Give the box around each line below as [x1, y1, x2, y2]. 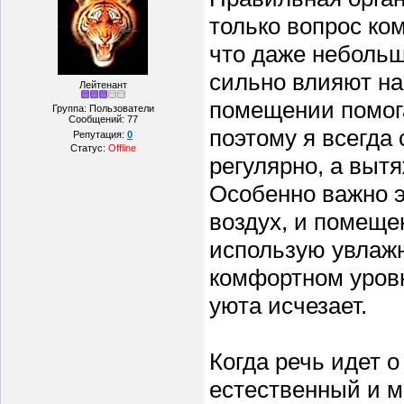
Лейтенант [78, 79, 127, 90]
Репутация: [73, 129, 127, 140]
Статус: [69, 142, 108, 153]
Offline [107, 142, 136, 153]
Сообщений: [68, 114, 127, 124]
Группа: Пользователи [51, 103, 154, 114]
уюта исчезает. [209, 292, 367, 319]
